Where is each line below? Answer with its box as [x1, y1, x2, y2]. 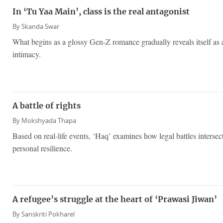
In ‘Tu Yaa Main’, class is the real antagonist [12, 8, 190, 16]
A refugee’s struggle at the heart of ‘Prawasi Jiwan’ [12, 196, 217, 204]
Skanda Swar [21, 22, 59, 31]
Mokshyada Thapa [21, 116, 76, 125]
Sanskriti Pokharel [21, 210, 75, 219]
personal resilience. [12, 142, 72, 153]
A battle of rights [12, 102, 81, 110]
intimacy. [12, 49, 41, 60]
